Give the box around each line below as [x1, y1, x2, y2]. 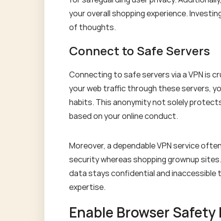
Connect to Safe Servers [69, 42, 210, 59]
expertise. [69, 182, 106, 192]
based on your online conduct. [69, 110, 178, 121]
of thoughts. [69, 22, 116, 33]
